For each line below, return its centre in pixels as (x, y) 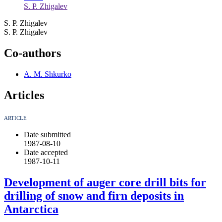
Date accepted (46, 152)
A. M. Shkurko (48, 74)
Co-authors (32, 53)
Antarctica (31, 209)
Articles (24, 95)
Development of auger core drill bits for (105, 182)
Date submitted (47, 135)
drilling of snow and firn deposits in (94, 195)
